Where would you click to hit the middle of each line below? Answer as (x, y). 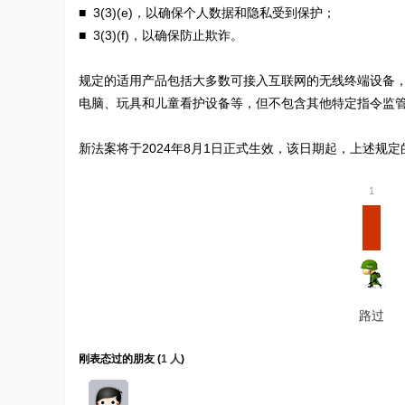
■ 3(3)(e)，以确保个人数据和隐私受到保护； (207, 12)
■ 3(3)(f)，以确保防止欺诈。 (161, 35)
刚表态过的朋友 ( (120, 359)
